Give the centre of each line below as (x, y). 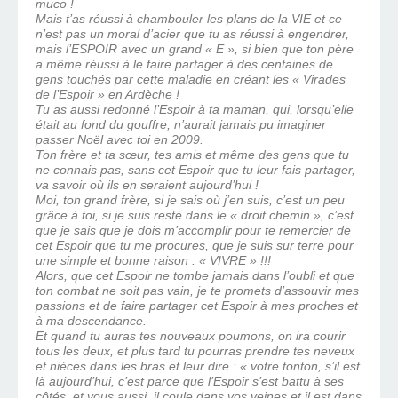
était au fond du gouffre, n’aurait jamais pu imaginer (181, 125)
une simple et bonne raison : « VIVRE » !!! (153, 261)
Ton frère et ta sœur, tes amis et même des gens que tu (192, 155)
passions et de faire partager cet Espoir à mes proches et (197, 306)
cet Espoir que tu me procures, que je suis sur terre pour (195, 246)
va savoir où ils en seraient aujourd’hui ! (147, 185)
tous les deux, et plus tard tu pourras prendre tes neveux (195, 351)
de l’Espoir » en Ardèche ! (107, 95)
